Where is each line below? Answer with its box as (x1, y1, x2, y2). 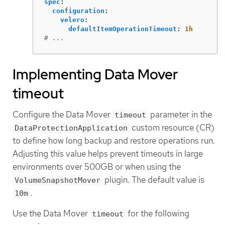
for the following (126, 208, 189, 219)
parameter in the (148, 109, 212, 121)
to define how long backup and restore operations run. (13, 135, 215, 147)
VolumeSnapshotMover (15, 176, 100, 185)
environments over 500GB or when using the (13, 161, 181, 173)
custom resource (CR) (130, 122, 214, 134)
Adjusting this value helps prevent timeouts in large (13, 148, 203, 160)
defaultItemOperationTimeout (68, 25, 177, 33)
